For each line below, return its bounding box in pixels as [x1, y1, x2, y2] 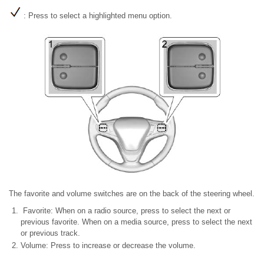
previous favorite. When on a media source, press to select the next [21, 217, 252, 226]
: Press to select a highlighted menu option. [21, 11, 172, 20]
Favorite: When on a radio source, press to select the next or [21, 206, 230, 215]
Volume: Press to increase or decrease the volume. [21, 241, 196, 250]
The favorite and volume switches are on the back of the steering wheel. [9, 189, 255, 198]
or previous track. [21, 229, 80, 237]
